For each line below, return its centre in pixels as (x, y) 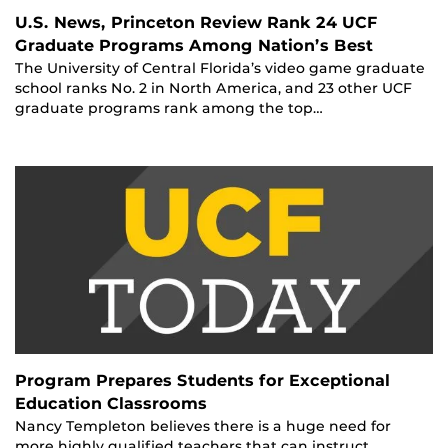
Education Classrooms (111, 404)
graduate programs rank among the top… (169, 108)
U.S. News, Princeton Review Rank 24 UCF (196, 23)
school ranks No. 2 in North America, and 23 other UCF (213, 88)
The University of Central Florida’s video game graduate (220, 68)
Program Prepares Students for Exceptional (202, 381)
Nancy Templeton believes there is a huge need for (203, 426)
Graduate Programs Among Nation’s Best (194, 46)
